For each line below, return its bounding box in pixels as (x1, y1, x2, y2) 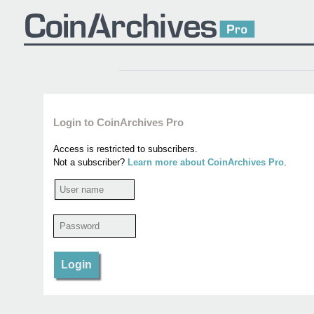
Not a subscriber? (53, 156, 128, 168)
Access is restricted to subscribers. (53, 143, 198, 154)
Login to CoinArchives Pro (53, 116, 184, 128)
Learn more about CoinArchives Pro (127, 156, 284, 168)
